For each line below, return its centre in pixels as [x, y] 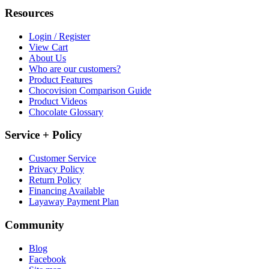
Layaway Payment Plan [74, 202]
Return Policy [55, 180]
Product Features [61, 79]
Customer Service [62, 159]
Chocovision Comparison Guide [90, 90]
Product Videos [58, 101]
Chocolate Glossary [66, 112]
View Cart [48, 47]
